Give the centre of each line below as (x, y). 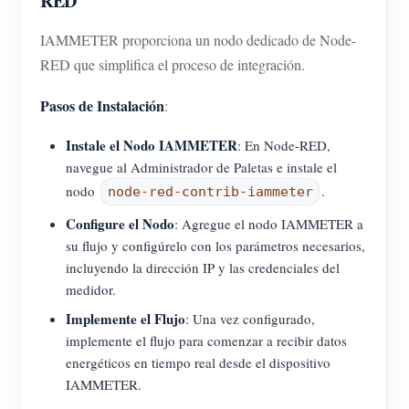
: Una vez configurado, (250, 319)
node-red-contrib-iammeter (210, 192)
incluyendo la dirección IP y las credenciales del (203, 268)
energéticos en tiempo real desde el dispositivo (198, 363)
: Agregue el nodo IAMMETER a (269, 224)
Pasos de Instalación (102, 106)
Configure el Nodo (120, 224)
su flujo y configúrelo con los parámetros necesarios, (215, 246)
